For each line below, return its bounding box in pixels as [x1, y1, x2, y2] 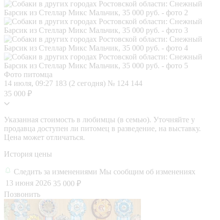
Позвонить [4, 190, 40, 198]
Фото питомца [4, 70, 53, 79]
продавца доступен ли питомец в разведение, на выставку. [4, 124, 201, 133]
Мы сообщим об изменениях [99, 167, 195, 176]
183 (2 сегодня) [55, 79, 108, 87]
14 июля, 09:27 [4, 79, 55, 87]
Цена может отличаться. [4, 133, 85, 141]
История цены [4, 149, 52, 158]
